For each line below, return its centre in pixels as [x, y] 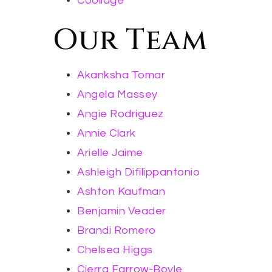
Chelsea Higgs [115, 250]
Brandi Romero [117, 230]
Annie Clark [107, 133]
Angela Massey [117, 94]
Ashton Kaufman [121, 192]
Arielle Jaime [110, 153]
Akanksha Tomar [121, 75]
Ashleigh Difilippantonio [138, 172]
